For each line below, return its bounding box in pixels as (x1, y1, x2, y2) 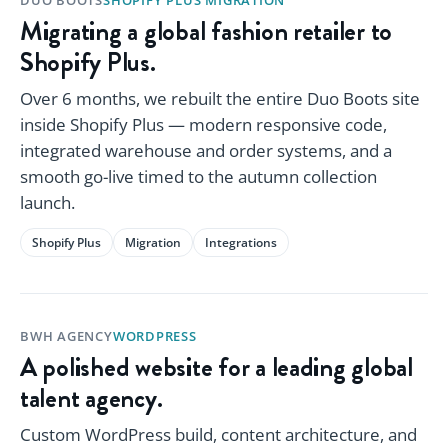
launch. (20, 190, 75, 214)
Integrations (205, 233, 277, 251)
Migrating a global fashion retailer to (20, 12, 393, 50)
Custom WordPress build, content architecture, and (20, 422, 417, 446)
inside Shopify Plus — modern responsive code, (20, 112, 387, 136)
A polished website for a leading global (20, 348, 413, 386)
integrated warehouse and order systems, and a (20, 138, 392, 162)
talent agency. (20, 379, 163, 417)
